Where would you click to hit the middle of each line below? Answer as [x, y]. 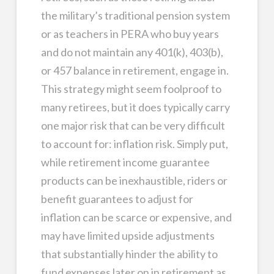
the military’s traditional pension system [135, 15]
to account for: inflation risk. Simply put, [134, 143]
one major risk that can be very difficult [133, 125]
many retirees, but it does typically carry [135, 107]
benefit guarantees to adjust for [117, 198]
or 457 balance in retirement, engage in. [135, 70]
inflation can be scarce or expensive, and [136, 217]
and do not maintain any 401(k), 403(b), [132, 52]
